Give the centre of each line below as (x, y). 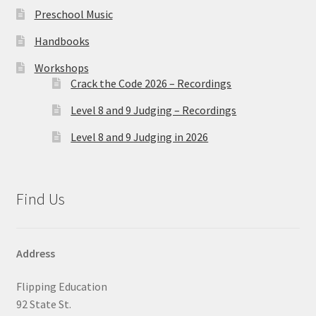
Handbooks (62, 41)
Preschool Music (73, 14)
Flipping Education (61, 287)
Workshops (61, 68)
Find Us (40, 199)
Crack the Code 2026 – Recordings (151, 84)
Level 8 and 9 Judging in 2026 (140, 137)
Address (35, 253)
